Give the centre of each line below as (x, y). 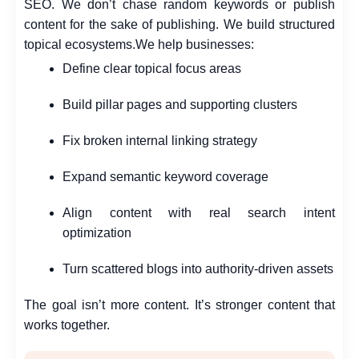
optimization (97, 233)
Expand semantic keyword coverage (165, 177)
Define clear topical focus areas (152, 69)
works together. (67, 325)
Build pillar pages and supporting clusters (180, 105)
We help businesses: (195, 44)
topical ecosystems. (80, 44)
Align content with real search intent (199, 213)
